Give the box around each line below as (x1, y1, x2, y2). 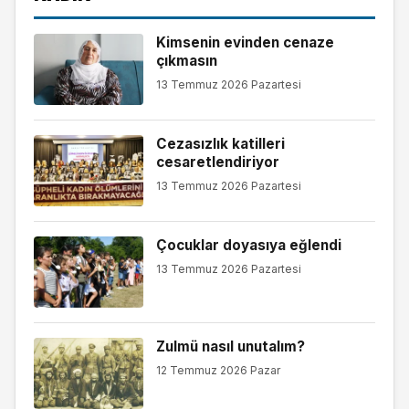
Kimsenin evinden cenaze (155, 34, 334, 52)
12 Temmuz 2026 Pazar (155, 362, 280, 377)
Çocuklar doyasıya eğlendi (155, 236, 341, 255)
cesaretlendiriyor (155, 153, 279, 172)
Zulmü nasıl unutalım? (155, 338, 305, 356)
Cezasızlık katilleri (155, 135, 285, 153)
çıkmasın (155, 52, 217, 70)
